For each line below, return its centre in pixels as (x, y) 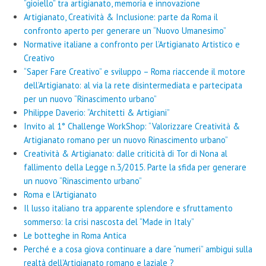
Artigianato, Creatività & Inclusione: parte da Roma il (121, 17)
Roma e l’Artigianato (60, 195)
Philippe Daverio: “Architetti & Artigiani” (97, 113)
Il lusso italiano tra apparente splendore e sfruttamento (128, 208)
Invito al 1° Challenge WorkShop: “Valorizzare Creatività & (132, 126)
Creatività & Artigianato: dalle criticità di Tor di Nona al (126, 154)
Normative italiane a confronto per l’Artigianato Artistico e (132, 45)
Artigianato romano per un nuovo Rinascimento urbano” (126, 140)
